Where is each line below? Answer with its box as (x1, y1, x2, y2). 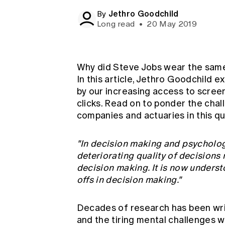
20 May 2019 (145, 19, 197, 29)
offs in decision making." (76, 174, 182, 185)
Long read (96, 19, 137, 29)
